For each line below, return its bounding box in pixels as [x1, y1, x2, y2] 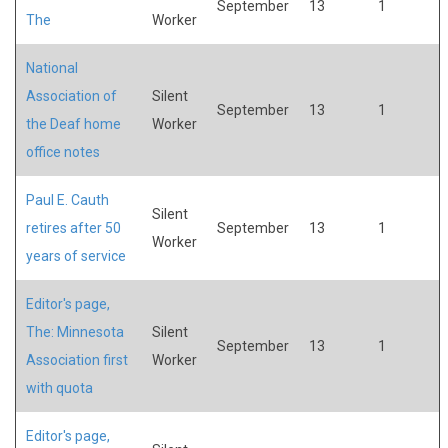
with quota [26, 379, 93, 396]
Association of [26, 87, 117, 104]
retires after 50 [26, 219, 121, 236]
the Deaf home [26, 115, 121, 132]
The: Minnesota [26, 323, 124, 340]
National [26, 59, 78, 76]
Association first [26, 351, 128, 368]
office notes [26, 143, 100, 160]
